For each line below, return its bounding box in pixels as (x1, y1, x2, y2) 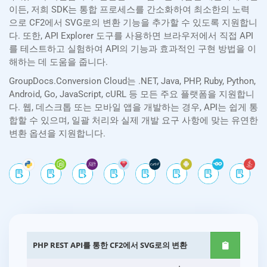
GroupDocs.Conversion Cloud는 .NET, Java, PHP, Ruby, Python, (9, 76, 256, 87)
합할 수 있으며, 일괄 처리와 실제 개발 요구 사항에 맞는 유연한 (9, 115, 258, 126)
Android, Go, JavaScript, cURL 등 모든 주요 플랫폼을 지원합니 (9, 89, 254, 100)
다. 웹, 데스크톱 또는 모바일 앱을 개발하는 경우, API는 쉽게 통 (9, 102, 258, 113)
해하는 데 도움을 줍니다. (9, 57, 108, 68)
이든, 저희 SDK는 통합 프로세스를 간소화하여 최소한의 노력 (9, 4, 250, 15)
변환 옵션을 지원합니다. (9, 128, 105, 139)
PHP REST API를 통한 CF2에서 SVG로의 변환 (33, 240, 187, 251)
